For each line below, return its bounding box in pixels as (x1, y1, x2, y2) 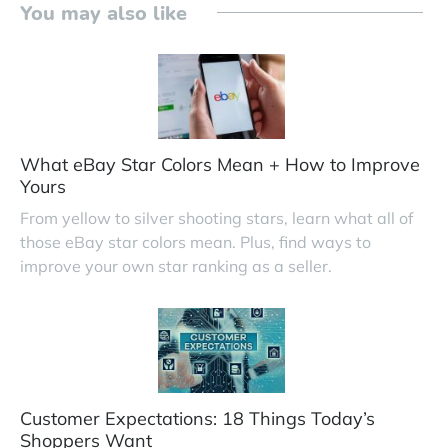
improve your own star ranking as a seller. (20, 256, 332, 277)
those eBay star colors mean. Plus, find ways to (20, 232, 371, 253)
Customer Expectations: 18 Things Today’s (20, 407, 375, 431)
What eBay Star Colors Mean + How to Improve (20, 153, 420, 177)
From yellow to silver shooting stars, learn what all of (20, 208, 413, 229)
